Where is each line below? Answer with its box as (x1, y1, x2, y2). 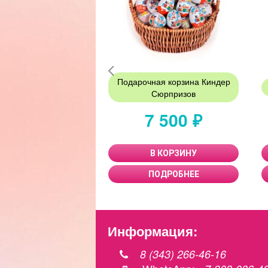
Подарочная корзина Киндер (117, 75, 230, 87)
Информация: (108, 221, 197, 240)
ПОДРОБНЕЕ (148, 169, 199, 179)
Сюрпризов (151, 87, 196, 99)
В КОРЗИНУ (150, 148, 197, 158)
